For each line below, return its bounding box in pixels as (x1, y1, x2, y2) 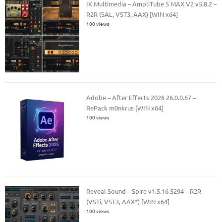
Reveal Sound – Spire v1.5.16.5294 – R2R (86, 187, 202, 196)
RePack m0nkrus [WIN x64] (86, 103, 164, 112)
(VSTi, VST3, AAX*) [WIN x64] (86, 197, 170, 206)
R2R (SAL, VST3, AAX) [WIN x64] (86, 9, 178, 18)
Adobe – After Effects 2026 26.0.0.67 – (86, 93, 196, 102)
